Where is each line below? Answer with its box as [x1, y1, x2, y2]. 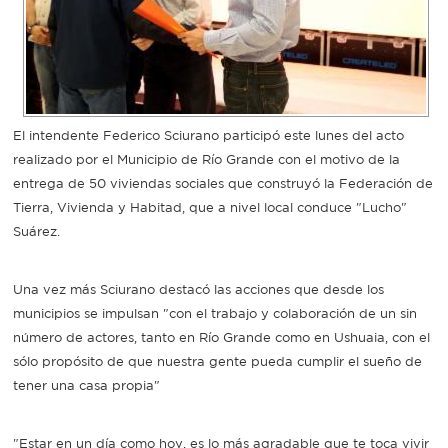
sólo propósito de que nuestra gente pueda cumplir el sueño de [13, 353, 423, 369]
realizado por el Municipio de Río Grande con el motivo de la [13, 151, 401, 167]
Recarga [72, 33, 142, 52]
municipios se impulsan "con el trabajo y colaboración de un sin [13, 305, 418, 321]
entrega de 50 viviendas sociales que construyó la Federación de [13, 175, 434, 191]
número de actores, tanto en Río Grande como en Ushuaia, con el [13, 329, 431, 345]
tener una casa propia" [13, 377, 161, 393]
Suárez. [13, 223, 61, 239]
